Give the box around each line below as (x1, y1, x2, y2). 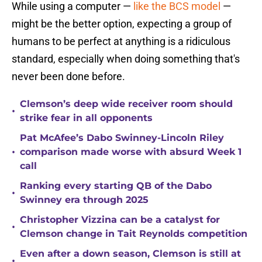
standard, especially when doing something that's (12, 53, 240, 65)
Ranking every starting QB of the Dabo (20, 180, 212, 192)
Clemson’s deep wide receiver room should (20, 98, 233, 110)
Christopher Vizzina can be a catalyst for (20, 214, 220, 226)
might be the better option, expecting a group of (12, 18, 232, 30)
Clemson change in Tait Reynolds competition (20, 228, 247, 240)
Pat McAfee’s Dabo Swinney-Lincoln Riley (20, 132, 224, 144)
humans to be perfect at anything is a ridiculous (12, 35, 230, 48)
